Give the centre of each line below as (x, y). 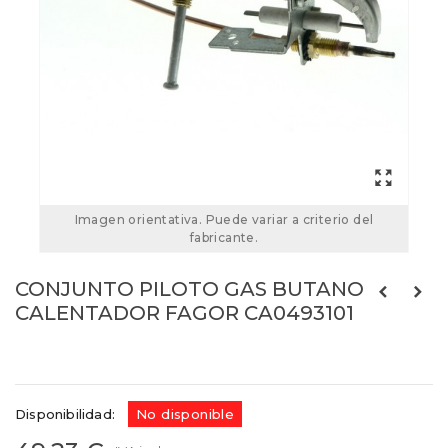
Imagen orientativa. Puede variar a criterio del (224, 220)
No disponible (185, 414)
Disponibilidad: (65, 414)
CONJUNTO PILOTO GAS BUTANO (189, 289)
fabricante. (224, 238)
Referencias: (59, 356)
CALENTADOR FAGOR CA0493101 (184, 313)
